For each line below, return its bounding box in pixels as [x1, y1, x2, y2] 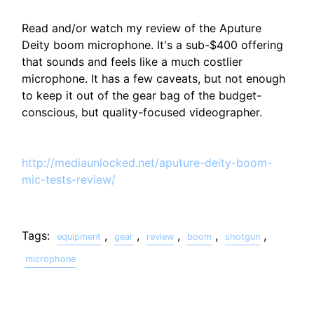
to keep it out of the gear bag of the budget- [22, 88, 262, 102]
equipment [57, 231, 102, 242]
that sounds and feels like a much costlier [22, 54, 243, 69]
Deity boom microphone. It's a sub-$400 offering [22, 37, 284, 52]
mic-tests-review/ [22, 172, 116, 186]
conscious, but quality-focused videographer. [22, 104, 263, 119]
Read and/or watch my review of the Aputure [22, 20, 262, 35]
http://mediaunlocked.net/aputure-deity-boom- [22, 155, 273, 170]
